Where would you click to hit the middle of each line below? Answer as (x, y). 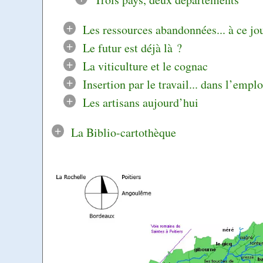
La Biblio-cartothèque (123, 132)
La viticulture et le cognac (145, 66)
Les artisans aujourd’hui (140, 102)
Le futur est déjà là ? (132, 48)
